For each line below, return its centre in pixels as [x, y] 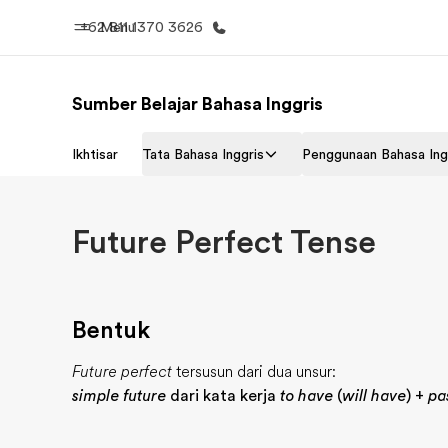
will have [374, 396]
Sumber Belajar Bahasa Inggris [197, 104]
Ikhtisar [95, 154]
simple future [119, 396]
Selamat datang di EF [192, 175]
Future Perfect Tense [224, 242]
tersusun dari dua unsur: [256, 372]
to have [306, 396]
